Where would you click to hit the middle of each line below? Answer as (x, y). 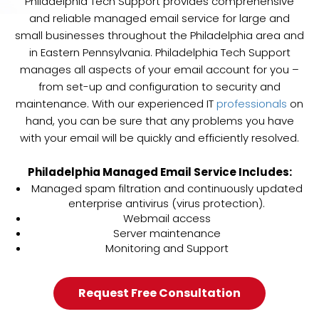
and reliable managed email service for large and (159, 19)
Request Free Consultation (159, 293)
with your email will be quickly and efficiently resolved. (159, 138)
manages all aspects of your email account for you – (159, 70)
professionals (253, 104)
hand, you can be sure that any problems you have (159, 121)
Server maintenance (167, 234)
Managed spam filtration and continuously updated (167, 189)
